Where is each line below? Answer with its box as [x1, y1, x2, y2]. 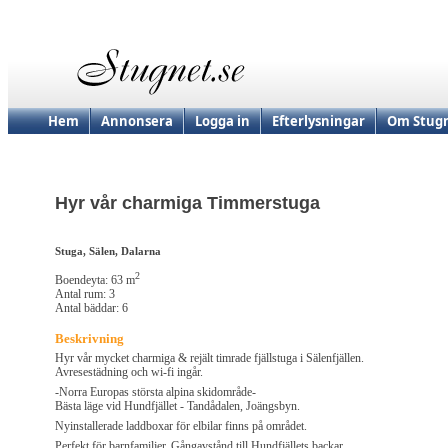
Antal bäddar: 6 [55, 301, 128, 316]
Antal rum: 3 [55, 287, 115, 302]
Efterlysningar [272, 112, 365, 130]
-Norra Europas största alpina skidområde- [55, 385, 256, 400]
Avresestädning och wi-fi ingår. [55, 365, 203, 380]
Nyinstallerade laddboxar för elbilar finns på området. [55, 419, 307, 434]
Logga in [195, 112, 250, 130]
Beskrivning [55, 331, 124, 347]
